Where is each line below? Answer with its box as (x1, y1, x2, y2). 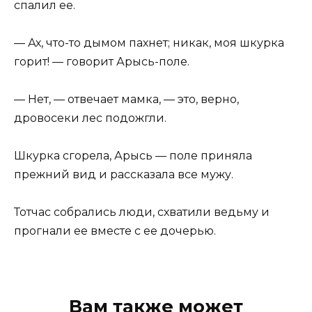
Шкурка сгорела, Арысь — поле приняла (14, 149, 252, 163)
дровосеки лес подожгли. (14, 111, 166, 125)
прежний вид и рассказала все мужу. (14, 168, 233, 182)
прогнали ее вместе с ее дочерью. (14, 224, 216, 238)
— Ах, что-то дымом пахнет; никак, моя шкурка (14, 36, 284, 49)
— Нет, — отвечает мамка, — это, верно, (14, 93, 239, 106)
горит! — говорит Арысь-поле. (14, 54, 189, 68)
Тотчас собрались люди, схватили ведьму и (14, 205, 270, 219)
